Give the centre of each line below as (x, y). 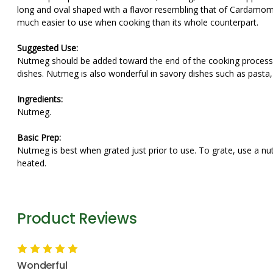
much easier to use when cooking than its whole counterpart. (139, 22)
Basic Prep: (39, 137)
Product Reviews (77, 218)
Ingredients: (40, 99)
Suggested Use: (48, 48)
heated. (32, 163)
